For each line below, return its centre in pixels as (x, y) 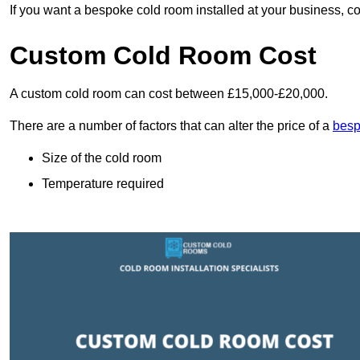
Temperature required (103, 184)
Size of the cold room (102, 158)
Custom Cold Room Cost (163, 56)
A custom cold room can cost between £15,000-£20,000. (169, 94)
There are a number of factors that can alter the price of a (171, 126)
